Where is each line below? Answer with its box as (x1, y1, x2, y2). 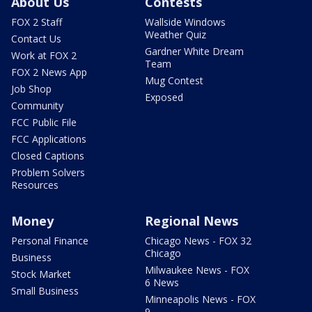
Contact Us (11, 31, 61, 45)
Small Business (11, 283, 79, 297)
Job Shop (11, 81, 52, 95)
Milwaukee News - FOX (145, 263, 249, 276)
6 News (145, 275, 179, 289)
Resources (11, 178, 58, 192)
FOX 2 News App (11, 65, 87, 79)
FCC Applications (11, 132, 86, 146)
